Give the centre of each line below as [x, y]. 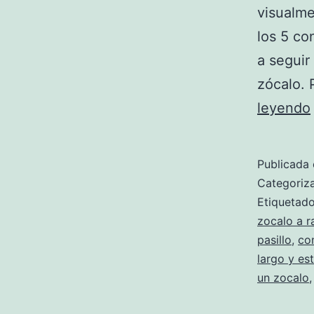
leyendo [284, 108]
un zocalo [283, 277]
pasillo [274, 239]
